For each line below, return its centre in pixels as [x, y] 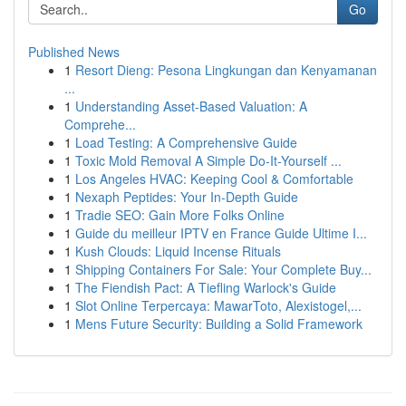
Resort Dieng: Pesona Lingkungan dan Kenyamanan [226, 70]
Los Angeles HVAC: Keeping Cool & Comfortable [214, 179]
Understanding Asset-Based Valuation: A [191, 106]
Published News [74, 52]
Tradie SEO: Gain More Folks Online [180, 215]
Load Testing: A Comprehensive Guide [186, 142]
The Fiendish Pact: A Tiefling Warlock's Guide [206, 287]
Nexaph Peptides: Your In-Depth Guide [187, 197]
